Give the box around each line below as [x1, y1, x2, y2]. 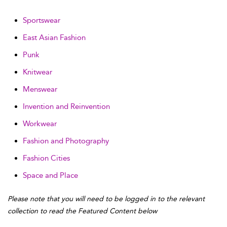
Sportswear [23, 16, 60, 25]
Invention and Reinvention [23, 102, 110, 111]
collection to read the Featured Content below [8, 207, 157, 215]
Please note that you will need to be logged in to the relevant [8, 195, 205, 203]
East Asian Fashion [23, 33, 86, 42]
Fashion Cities [23, 154, 70, 163]
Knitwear [23, 67, 52, 77]
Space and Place [23, 171, 78, 180]
